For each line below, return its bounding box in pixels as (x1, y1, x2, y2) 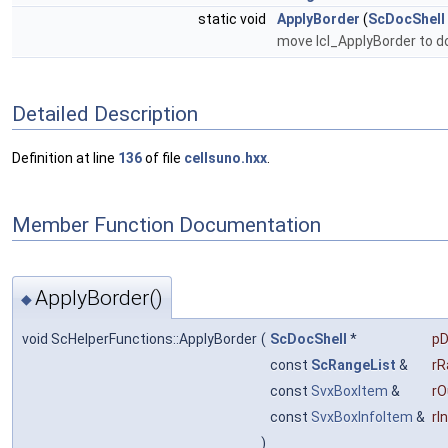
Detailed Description (12, 101, 198, 126)
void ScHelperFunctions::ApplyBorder (22, 330, 257, 347)
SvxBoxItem (311, 382, 388, 399)
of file (142, 150, 184, 167)
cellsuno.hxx (184, 150, 267, 167)
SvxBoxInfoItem (311, 408, 413, 425)
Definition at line (12, 150, 118, 167)
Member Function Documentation (12, 212, 321, 237)
